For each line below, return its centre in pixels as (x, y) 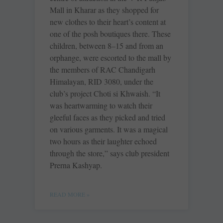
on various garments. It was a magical (109, 129)
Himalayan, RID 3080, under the (102, 82)
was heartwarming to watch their (101, 106)
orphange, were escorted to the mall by (111, 58)
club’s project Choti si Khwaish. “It (105, 94)
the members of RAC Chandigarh (103, 70)
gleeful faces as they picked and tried (108, 117)
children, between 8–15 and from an (107, 46)
